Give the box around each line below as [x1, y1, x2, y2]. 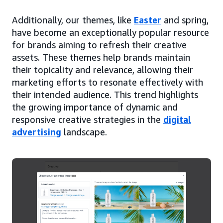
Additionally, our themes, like [12, 14, 134, 25]
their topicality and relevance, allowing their [12, 64, 193, 75]
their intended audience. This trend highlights [12, 89, 198, 100]
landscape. [61, 126, 107, 137]
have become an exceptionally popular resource [12, 26, 209, 38]
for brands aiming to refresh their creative [12, 39, 187, 50]
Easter [134, 14, 161, 25]
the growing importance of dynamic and [12, 101, 178, 112]
